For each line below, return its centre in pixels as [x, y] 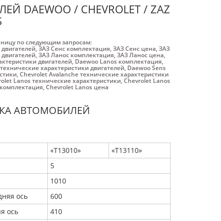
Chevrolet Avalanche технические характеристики [94, 74]
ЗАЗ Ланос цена [140, 55]
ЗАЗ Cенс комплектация [74, 49]
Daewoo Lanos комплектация [118, 61]
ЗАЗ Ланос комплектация [76, 55]
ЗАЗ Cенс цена [134, 49]
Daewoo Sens [146, 68]
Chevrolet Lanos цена [77, 87]
